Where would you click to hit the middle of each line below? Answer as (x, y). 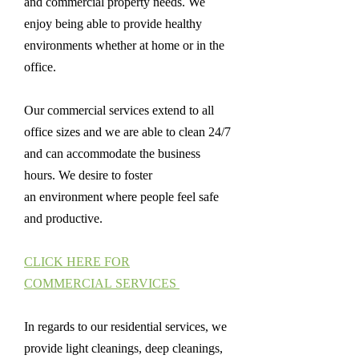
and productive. (65, 218)
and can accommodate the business (112, 153)
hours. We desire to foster (88, 175)
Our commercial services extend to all (119, 110)
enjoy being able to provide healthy (113, 24)
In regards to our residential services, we (125, 327)
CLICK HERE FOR (77, 262)
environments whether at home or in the (124, 45)
